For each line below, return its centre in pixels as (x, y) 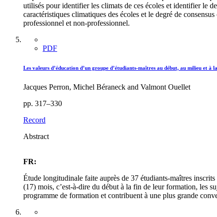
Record (34, 120)
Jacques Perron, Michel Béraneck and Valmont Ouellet (107, 87)
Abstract (36, 137)
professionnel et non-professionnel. (77, 23)
